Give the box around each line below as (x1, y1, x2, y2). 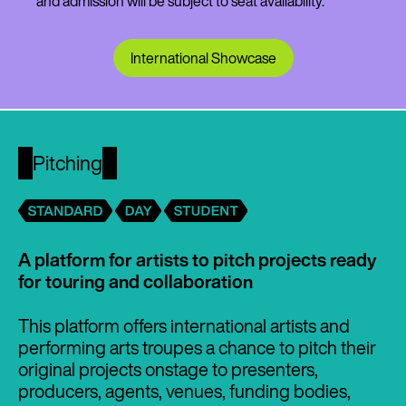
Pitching (33, 148, 103, 178)
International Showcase (130, 46, 276, 69)
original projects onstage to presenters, (18, 355, 318, 382)
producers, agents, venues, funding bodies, (18, 377, 351, 404)
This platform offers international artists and (18, 312, 350, 339)
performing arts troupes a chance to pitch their (18, 333, 376, 361)
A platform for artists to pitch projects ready (18, 246, 376, 273)
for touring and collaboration (18, 267, 253, 295)
